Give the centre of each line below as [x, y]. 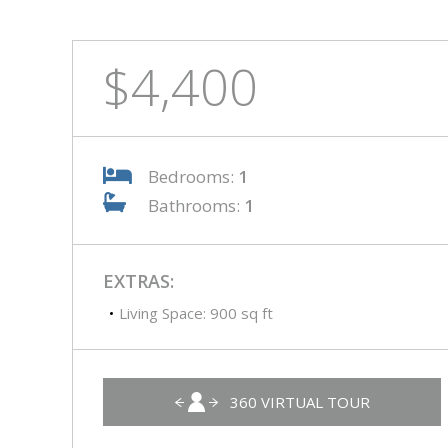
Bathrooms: [196, 205]
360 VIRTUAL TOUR [300, 402]
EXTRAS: [138, 281]
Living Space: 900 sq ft [196, 313]
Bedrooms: [193, 176]
